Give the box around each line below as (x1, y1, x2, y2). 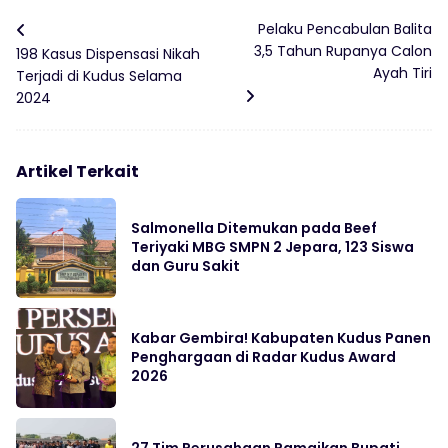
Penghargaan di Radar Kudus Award (131, 347, 396, 367)
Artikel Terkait (16, 160, 139, 183)
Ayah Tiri (372, 63, 432, 83)
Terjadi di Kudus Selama (16, 66, 182, 86)
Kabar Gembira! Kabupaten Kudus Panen (131, 328, 431, 348)
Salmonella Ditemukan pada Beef (131, 218, 377, 238)
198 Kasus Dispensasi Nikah (16, 44, 200, 64)
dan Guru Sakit (131, 256, 240, 276)
